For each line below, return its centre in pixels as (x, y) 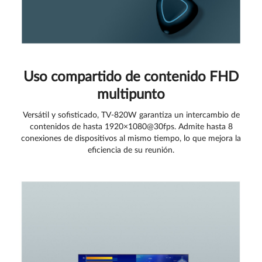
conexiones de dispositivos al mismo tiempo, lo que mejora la (131, 139)
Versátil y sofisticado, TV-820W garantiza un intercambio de (131, 116)
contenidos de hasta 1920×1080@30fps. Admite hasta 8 (131, 127)
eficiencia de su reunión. (131, 151)
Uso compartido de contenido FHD (131, 77)
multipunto (131, 95)
